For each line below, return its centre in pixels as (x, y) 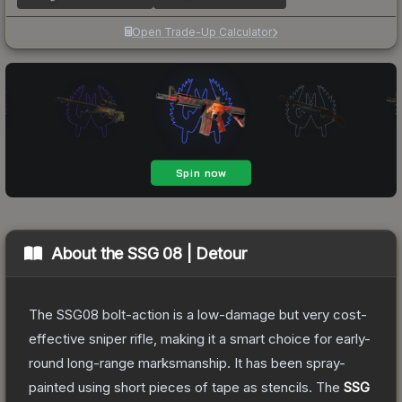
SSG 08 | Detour (187, 253)
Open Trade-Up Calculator (202, 31)
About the (89, 253)
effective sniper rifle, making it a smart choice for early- (200, 338)
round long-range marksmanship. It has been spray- (187, 363)
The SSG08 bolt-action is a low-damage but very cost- (198, 314)
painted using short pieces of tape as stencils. (170, 387)
